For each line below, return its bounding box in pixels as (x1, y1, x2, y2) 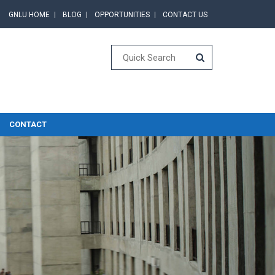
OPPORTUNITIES (95, 10, 150, 19)
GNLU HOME (9, 10, 50, 19)
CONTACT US (163, 10, 207, 19)
